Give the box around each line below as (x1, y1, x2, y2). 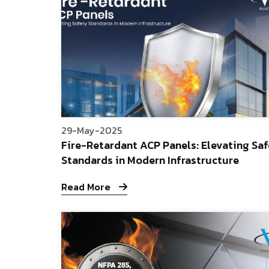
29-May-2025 (61, 123, 122, 138)
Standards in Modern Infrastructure (61, 152, 239, 169)
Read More (61, 180, 113, 195)
